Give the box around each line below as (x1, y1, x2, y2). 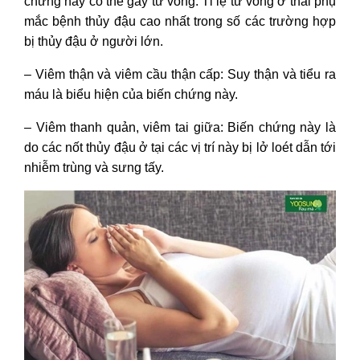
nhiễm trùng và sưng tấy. (24, 160, 164, 174)
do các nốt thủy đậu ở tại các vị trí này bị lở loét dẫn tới (24, 140, 336, 154)
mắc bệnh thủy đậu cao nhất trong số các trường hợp (24, 14, 336, 28)
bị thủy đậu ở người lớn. (24, 34, 163, 48)
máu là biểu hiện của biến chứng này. (24, 87, 238, 101)
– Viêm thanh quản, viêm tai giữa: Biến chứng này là (24, 120, 336, 134)
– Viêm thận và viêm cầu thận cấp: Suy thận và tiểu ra (24, 67, 336, 81)
